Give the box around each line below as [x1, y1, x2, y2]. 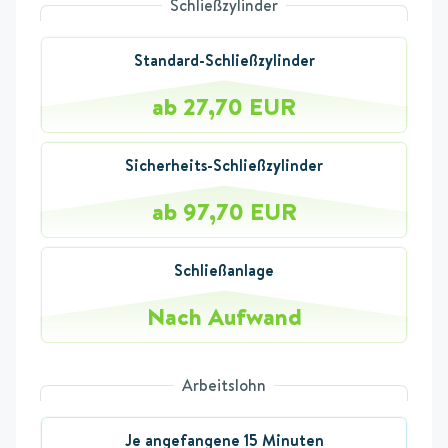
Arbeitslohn [182, 374, 266, 397]
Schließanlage [174, 259, 274, 282]
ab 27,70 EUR [152, 89, 296, 124]
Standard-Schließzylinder [133, 49, 315, 72]
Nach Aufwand [146, 299, 302, 334]
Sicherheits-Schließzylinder [125, 154, 323, 177]
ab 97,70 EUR [151, 194, 297, 229]
